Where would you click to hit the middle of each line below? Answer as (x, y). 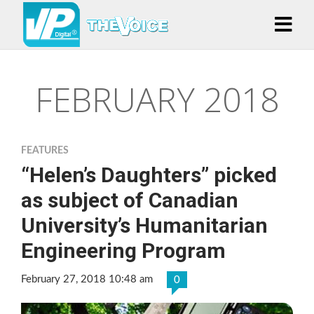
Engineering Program (123, 251)
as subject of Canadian (130, 200)
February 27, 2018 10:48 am (87, 279)
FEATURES (45, 151)
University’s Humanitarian (144, 225)
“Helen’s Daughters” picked (149, 175)
